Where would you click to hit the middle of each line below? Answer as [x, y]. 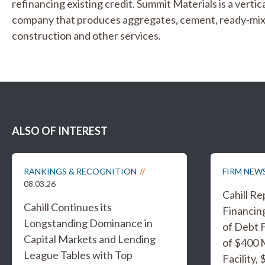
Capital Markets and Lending [90, 239]
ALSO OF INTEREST [60, 131]
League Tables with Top [78, 255]
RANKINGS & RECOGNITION [80, 171]
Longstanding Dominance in [88, 223]
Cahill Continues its [68, 207]
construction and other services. [86, 35]
